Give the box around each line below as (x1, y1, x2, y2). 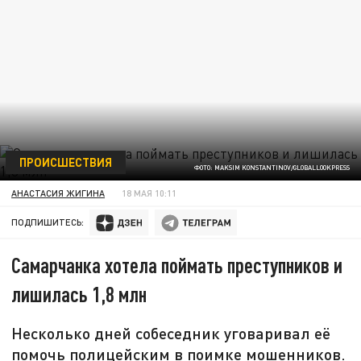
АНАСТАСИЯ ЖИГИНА (11, 187, 106, 198)
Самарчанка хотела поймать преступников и (11, 252, 343, 278)
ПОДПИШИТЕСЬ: (11, 217, 85, 228)
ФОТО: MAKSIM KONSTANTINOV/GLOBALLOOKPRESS (193, 164, 350, 172)
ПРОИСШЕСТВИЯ (19, 154, 112, 169)
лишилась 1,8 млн (11, 281, 147, 307)
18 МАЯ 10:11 (122, 187, 177, 198)
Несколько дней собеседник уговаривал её (11, 323, 331, 343)
